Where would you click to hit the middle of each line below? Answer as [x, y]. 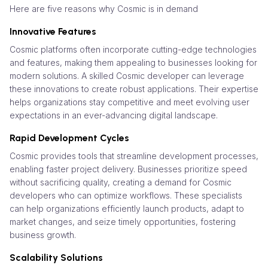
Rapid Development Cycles [69, 138]
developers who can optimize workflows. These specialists [126, 195]
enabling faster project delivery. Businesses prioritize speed [128, 169]
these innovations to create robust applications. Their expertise [134, 89]
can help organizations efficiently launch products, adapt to [127, 208]
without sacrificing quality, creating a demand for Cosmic [121, 182]
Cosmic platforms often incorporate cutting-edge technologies [133, 49]
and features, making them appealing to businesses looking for [133, 62]
